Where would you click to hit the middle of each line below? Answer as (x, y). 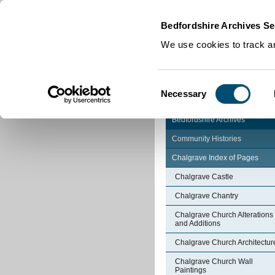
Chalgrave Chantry (207, 196)
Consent (177, 86)
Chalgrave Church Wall (214, 261)
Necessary (184, 93)
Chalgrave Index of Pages (215, 158)
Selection (179, 101)
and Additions (198, 223)
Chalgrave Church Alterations (224, 215)
